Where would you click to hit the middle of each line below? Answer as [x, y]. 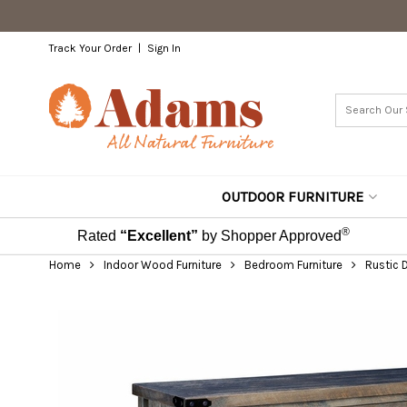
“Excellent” [159, 236]
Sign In [164, 48]
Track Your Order [90, 48]
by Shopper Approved [271, 236]
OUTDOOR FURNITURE [293, 197]
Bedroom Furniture [293, 265]
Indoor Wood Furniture [162, 265]
